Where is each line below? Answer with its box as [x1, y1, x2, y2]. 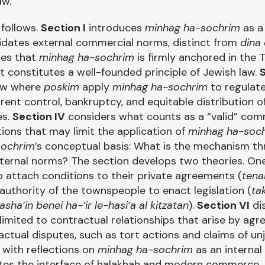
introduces [86, 21, 145, 35]
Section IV [12, 109, 65, 124]
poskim [44, 80, 82, 94]
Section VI [197, 198, 250, 212]
